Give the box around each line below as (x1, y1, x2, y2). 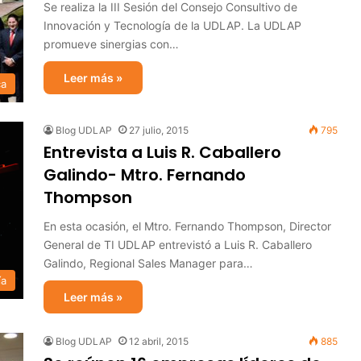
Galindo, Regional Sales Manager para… (44, 256, 253, 270)
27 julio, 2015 (129, 124, 189, 136)
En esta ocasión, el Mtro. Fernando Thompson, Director (44, 219, 331, 233)
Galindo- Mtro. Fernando (44, 164, 246, 186)
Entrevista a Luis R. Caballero (44, 141, 281, 164)
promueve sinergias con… (44, 37, 179, 51)
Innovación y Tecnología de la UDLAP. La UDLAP (44, 19, 301, 32)
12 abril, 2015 (129, 335, 189, 347)
